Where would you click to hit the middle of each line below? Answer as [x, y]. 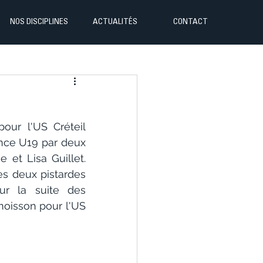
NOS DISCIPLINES [39, 22]
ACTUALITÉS [115, 22]
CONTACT [190, 22]
